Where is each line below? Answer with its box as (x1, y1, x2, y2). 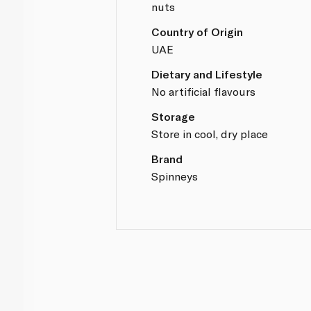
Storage (151, 109, 196, 123)
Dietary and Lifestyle (151, 67, 263, 81)
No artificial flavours (151, 84, 256, 98)
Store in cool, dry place (151, 126, 269, 140)
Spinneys (151, 169, 199, 183)
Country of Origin (151, 24, 244, 38)
